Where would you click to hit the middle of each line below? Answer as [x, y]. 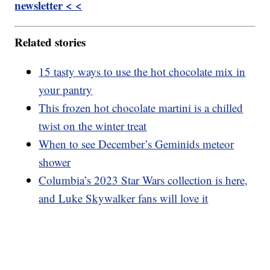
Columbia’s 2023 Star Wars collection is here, [143, 180]
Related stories [50, 42]
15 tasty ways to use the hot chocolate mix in [142, 71]
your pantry [66, 89]
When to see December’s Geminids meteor [137, 143]
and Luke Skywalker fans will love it [124, 198]
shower [55, 162]
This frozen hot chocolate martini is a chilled [141, 107]
